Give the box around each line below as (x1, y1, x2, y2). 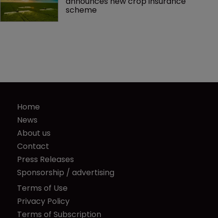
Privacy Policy (17, 195, 70, 207)
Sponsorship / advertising (17, 166, 114, 178)
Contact (17, 140, 49, 152)
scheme (66, 4, 97, 16)
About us (17, 127, 51, 139)
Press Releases (17, 153, 74, 165)
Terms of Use (17, 182, 68, 194)
